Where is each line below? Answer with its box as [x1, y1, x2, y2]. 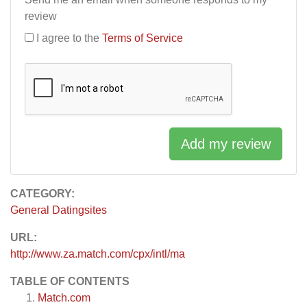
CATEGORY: [10, 188, 75, 200]
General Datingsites [10, 204, 107, 217]
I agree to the [36, 32, 102, 45]
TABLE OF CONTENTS [10, 275, 130, 288]
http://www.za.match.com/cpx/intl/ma [10, 248, 185, 260]
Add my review [181, 136, 271, 152]
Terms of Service [102, 32, 183, 45]
